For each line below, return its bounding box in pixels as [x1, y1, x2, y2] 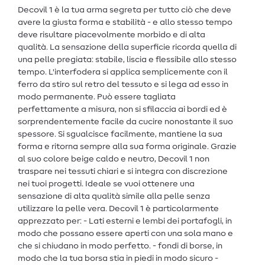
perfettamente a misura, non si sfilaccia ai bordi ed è [18, 105, 227, 114]
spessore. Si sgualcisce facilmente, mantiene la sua [18, 130, 222, 138]
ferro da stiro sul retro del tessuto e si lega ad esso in [18, 80, 228, 89]
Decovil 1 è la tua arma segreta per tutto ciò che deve [18, 5, 231, 14]
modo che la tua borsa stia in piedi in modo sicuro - [18, 254, 218, 263]
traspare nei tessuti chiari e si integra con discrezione [18, 167, 228, 176]
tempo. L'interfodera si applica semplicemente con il [18, 67, 228, 76]
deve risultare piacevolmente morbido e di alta [18, 30, 205, 39]
